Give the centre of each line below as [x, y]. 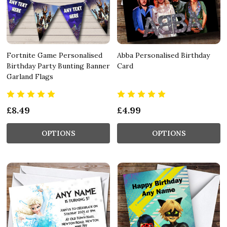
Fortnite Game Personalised [54, 55]
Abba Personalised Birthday [163, 55]
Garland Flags [30, 76]
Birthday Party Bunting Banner [58, 66]
